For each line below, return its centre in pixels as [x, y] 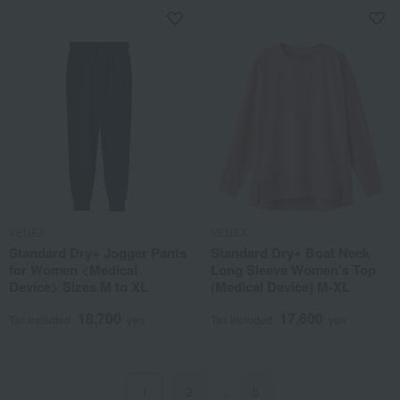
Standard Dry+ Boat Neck [290, 252]
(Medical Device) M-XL [280, 286]
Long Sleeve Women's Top [293, 269]
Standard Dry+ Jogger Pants [98, 252]
